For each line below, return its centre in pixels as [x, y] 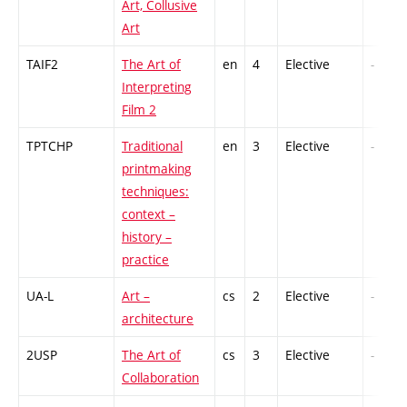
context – [149, 213]
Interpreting [157, 86]
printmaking [157, 168]
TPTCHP [50, 145]
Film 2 [139, 109]
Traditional [152, 145]
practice [145, 259]
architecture [158, 318]
